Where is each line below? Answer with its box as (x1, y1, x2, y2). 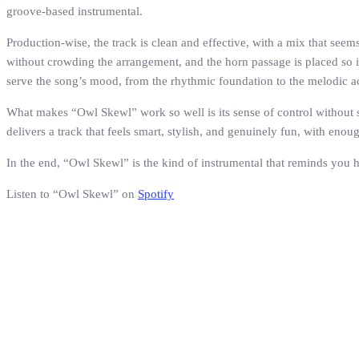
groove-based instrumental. (6, 5, 143, 18)
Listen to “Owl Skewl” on (6, 188, 138, 201)
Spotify (138, 188, 174, 201)
